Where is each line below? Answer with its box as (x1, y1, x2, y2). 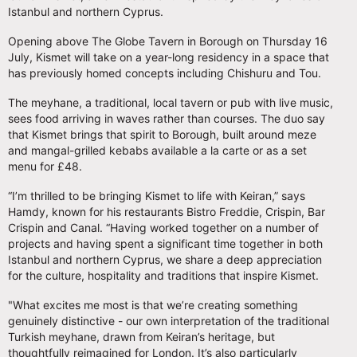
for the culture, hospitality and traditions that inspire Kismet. (8, 268, 319, 282)
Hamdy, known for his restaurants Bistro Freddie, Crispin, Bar (8, 204, 325, 218)
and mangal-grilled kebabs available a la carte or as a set (8, 143, 307, 157)
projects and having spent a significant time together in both (8, 236, 323, 250)
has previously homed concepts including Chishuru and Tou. (8, 65, 324, 80)
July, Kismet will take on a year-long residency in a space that (8, 49, 329, 64)
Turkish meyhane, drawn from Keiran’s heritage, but (8, 329, 275, 343)
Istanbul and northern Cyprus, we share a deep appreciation (8, 252, 322, 266)
